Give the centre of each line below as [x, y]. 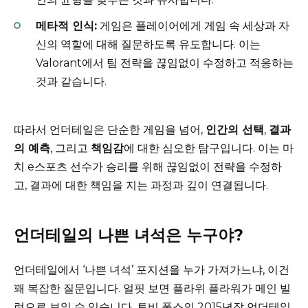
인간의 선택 [235, 130]
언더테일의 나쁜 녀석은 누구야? [129, 235]
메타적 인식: [66, 26]
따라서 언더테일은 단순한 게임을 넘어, [110, 130]
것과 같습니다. [71, 82]
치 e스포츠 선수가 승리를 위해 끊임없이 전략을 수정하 [148, 167]
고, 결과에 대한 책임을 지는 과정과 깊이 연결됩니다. [141, 186]
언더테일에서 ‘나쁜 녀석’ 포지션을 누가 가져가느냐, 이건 [152, 270]
